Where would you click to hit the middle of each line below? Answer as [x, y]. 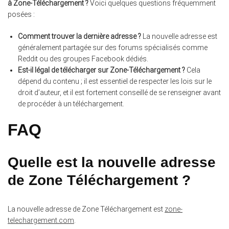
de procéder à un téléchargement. [71, 104]
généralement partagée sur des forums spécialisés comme [113, 48]
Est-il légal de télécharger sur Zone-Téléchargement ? [101, 70]
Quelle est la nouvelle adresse [112, 162]
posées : [21, 15]
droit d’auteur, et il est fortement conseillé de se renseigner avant [119, 93]
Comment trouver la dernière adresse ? [79, 37]
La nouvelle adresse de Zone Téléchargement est [86, 209]
